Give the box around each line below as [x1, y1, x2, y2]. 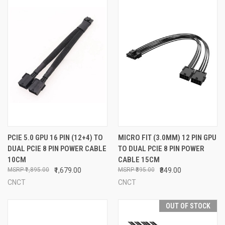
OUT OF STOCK [166, 201, 210, 210]
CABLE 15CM [118, 155, 160, 164]
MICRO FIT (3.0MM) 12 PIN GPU [118, 133, 216, 142]
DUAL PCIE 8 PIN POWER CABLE [8, 144, 106, 153]
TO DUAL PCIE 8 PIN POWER [118, 144, 204, 153]
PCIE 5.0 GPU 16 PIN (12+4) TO [8, 133, 103, 142]
